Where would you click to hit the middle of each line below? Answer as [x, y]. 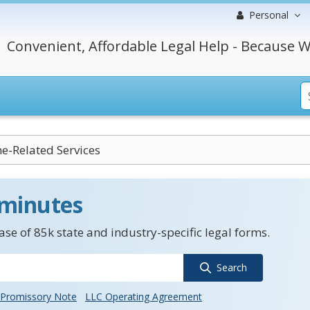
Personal [269, 15]
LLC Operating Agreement [144, 297]
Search [231, 267]
